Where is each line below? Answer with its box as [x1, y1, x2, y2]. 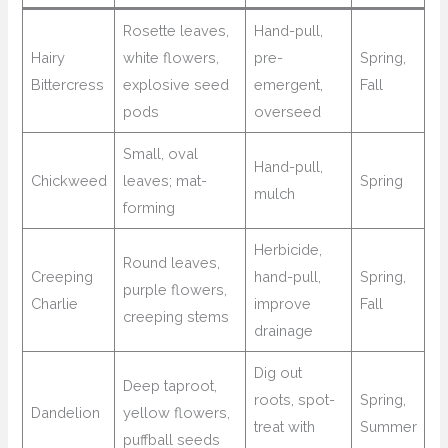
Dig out [253, 364, 302, 382]
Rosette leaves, [122, 22, 229, 40]
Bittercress [30, 76, 104, 94]
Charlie [30, 295, 78, 313]
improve [253, 295, 311, 313]
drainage [253, 322, 313, 340]
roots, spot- [253, 391, 335, 409]
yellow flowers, [122, 404, 230, 422]
